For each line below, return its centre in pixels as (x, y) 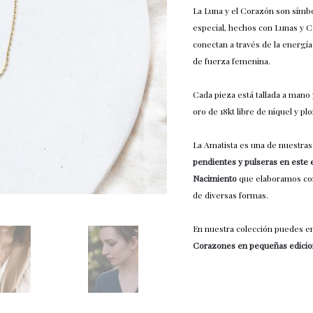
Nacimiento (215, 178)
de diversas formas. (231, 195)
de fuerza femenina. (232, 61)
